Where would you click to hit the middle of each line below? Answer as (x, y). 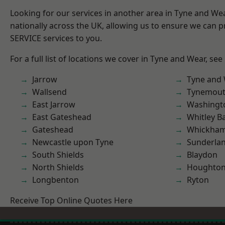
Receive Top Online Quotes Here (71, 200)
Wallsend (49, 92)
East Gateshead (62, 117)
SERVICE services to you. (56, 38)
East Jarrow (54, 104)
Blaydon (202, 155)
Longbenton (55, 180)
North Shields (58, 167)
